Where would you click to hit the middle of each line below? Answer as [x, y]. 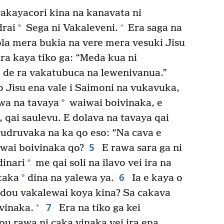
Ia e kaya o [156, 178]
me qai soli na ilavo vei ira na [102, 163]
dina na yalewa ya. [69, 178]
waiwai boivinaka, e [115, 103]
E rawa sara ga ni [140, 148]
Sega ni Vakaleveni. [71, 28]
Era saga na [154, 28]
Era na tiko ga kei [98, 208]
